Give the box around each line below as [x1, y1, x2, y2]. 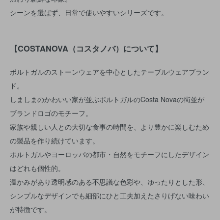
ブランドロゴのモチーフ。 [10, 108, 92, 118]
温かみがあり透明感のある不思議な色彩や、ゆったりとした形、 [10, 176, 209, 187]
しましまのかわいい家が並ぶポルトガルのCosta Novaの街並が [10, 94, 204, 104]
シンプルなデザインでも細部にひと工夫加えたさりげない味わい [10, 190, 209, 200]
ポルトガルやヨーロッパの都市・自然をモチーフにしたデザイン [10, 149, 209, 159]
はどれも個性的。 [10, 163, 65, 173]
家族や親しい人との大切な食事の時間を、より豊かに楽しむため [10, 121, 209, 132]
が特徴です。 [10, 204, 51, 214]
